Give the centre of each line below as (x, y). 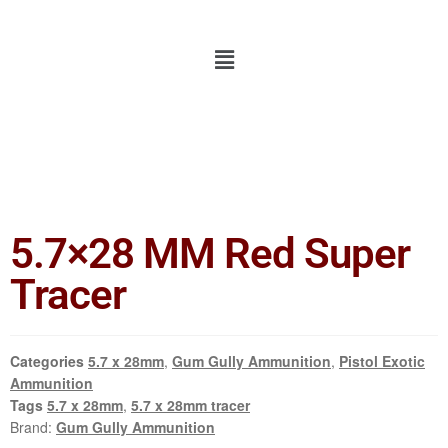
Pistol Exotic (382, 361)
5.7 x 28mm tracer (190, 405)
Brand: (33, 427)
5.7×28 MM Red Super (210, 254)
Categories (47, 361)
